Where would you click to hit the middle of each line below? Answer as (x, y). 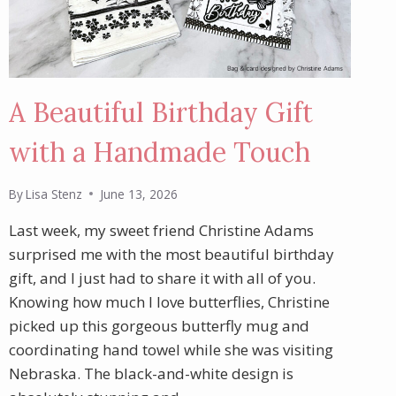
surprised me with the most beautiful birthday (171, 254)
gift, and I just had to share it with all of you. (162, 278)
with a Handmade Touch (159, 152)
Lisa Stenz (53, 194)
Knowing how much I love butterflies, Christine (169, 301)
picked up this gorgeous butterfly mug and (159, 325)
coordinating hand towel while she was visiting (171, 349)
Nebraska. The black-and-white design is (151, 373)
